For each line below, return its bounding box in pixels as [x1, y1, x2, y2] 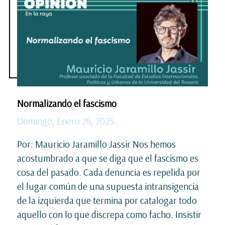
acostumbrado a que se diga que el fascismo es [17, 152, 198, 164]
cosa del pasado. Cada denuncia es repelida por [17, 166, 200, 178]
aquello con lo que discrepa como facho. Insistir [17, 208, 201, 220]
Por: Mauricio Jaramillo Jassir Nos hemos [17, 138, 176, 150]
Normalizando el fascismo [17, 97, 117, 109]
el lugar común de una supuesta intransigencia [17, 180, 199, 192]
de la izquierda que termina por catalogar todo [17, 194, 197, 206]
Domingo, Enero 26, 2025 [17, 115, 114, 127]
